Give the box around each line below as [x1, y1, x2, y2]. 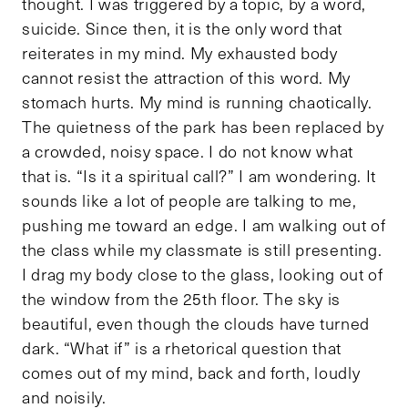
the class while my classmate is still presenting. [22, 239, 382, 261]
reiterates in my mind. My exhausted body [22, 42, 338, 65]
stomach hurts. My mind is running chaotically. [22, 91, 372, 114]
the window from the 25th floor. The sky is [22, 288, 341, 311]
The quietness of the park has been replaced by [22, 116, 384, 138]
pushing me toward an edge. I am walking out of [22, 214, 386, 237]
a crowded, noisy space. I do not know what [22, 140, 353, 163]
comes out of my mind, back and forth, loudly [22, 362, 361, 384]
